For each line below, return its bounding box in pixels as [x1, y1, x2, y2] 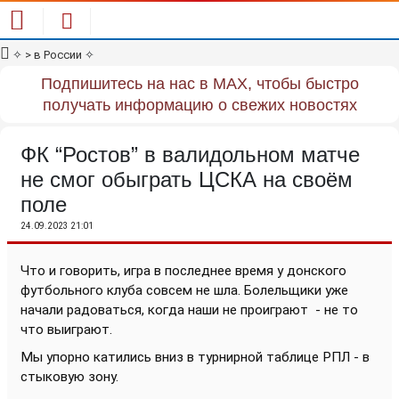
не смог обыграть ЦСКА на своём [20, 167, 353, 191]
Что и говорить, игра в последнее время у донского [20, 263, 346, 279]
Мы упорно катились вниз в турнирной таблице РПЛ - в [20, 349, 370, 365]
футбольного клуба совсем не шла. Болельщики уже [20, 282, 348, 298]
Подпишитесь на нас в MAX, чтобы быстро [40, 75, 359, 93]
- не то [315, 302, 358, 318]
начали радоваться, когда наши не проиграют [20, 302, 315, 318]
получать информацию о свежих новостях [42, 96, 357, 114]
